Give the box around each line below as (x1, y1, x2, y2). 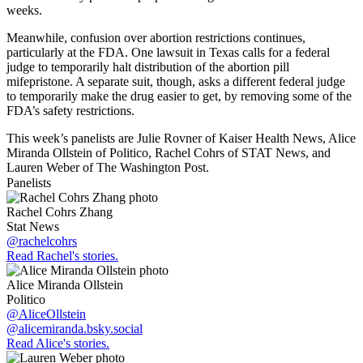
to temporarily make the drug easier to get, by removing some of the (6, 88, 352, 103)
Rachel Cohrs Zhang (6, 204, 113, 219)
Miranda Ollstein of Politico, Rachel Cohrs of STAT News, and (6, 145, 331, 160)
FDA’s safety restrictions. (6, 103, 135, 117)
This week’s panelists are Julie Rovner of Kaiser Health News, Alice (6, 130, 356, 145)
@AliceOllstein (6, 306, 86, 321)
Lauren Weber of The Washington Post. (6, 160, 209, 174)
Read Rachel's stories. (6, 248, 118, 263)
